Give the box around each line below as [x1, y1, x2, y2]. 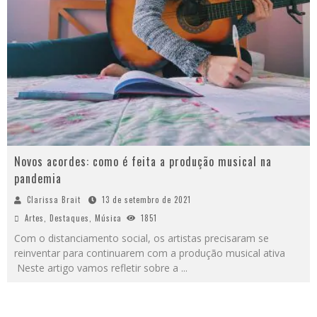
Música [95, 212, 122, 224]
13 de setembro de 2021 [102, 194, 191, 206]
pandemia [14, 170, 62, 188]
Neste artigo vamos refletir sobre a [14, 261, 181, 275]
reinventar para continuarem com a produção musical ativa [14, 246, 285, 260]
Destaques [50, 212, 89, 224]
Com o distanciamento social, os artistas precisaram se [14, 231, 269, 246]
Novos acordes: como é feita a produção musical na [14, 153, 272, 171]
